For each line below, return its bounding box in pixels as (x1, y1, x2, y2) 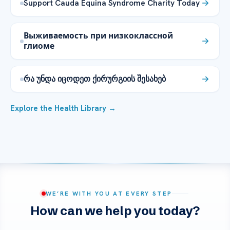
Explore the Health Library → (10, 103, 116, 114)
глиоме (24, 41, 54, 52)
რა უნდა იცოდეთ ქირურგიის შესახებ (24, 73, 166, 85)
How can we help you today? (30, 203, 200, 219)
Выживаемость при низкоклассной (24, 30, 173, 42)
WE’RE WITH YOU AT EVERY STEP (45, 189, 172, 198)
